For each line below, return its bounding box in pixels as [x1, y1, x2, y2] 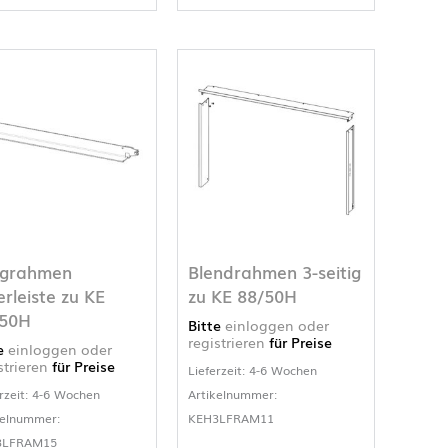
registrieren [188, 331, 266, 352]
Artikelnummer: [188, 384, 278, 403]
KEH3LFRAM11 [188, 408, 275, 427]
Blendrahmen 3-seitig [188, 259, 362, 285]
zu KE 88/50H [188, 283, 298, 309]
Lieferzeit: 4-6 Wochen [188, 360, 318, 379]
